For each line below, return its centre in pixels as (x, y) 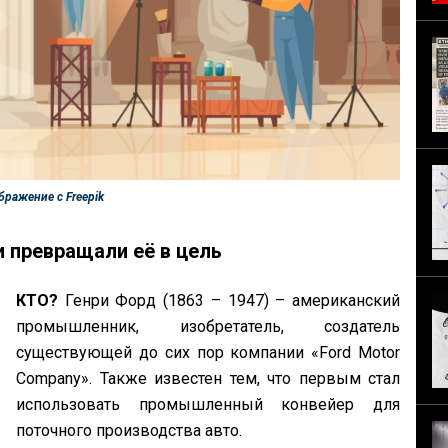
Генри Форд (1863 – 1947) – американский (229, 301)
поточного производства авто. (129, 431)
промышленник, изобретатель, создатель (208, 327)
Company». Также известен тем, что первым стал (208, 379)
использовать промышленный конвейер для (208, 405)
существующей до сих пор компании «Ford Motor (208, 353)
